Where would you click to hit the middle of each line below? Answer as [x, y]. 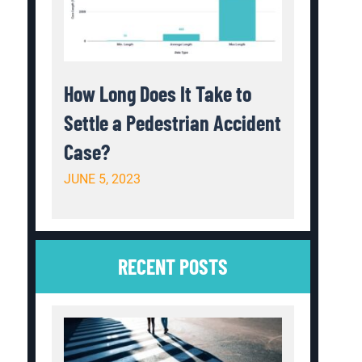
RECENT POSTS [173, 266]
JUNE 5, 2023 [103, 179]
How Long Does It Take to [158, 93]
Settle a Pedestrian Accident [173, 122]
